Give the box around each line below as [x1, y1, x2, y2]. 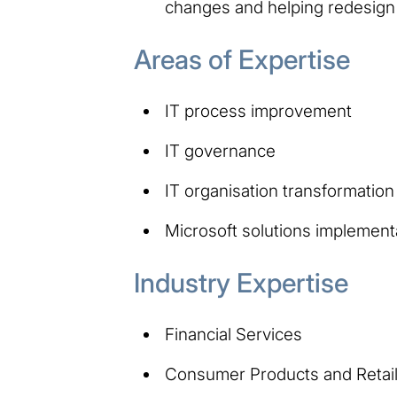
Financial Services [164, 323, 302, 345]
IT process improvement [164, 100, 352, 121]
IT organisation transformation [164, 180, 394, 201]
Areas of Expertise [133, 43, 350, 75]
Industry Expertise [133, 266, 348, 299]
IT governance [164, 140, 276, 161]
